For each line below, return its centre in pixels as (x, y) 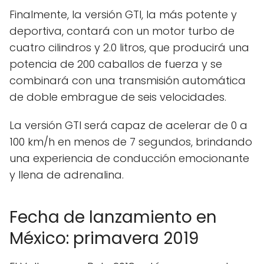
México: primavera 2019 (104, 238)
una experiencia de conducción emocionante (129, 158)
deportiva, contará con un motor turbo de (122, 31)
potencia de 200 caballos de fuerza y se (116, 64)
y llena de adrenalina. (67, 174)
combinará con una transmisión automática (128, 80)
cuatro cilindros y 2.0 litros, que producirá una (129, 47)
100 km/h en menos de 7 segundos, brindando (131, 141)
